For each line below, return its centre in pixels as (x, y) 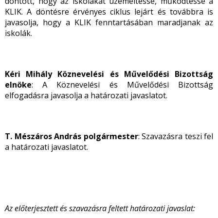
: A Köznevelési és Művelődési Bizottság (122, 85)
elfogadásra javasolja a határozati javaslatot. (86, 95)
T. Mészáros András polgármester (72, 136)
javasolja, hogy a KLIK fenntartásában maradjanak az (109, 22)
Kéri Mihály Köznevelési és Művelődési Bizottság (109, 74)
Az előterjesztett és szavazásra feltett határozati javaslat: (100, 208)
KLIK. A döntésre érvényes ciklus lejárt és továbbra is (109, 12)
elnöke (18, 85)
